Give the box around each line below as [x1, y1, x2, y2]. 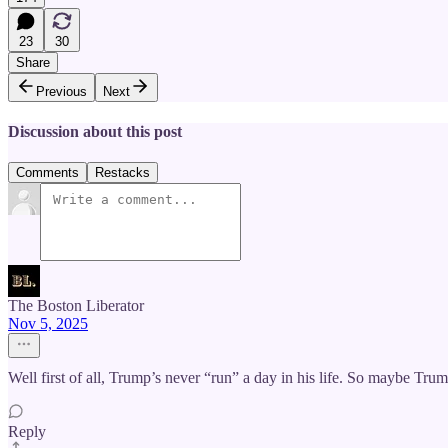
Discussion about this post [8, 122, 182, 140]
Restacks [95, 165, 150, 181]
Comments [16, 165, 79, 181]
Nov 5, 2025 [8, 315, 88, 333]
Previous [36, 83, 87, 99]
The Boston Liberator [8, 297, 144, 315]
